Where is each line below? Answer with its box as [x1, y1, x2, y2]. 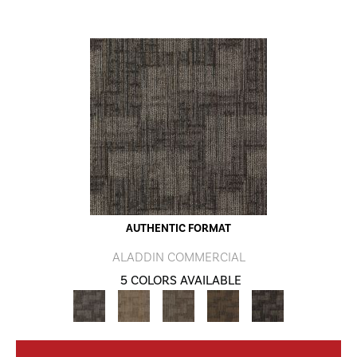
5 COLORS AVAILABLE [120, 273, 241, 288]
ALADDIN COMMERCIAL [112, 249, 245, 265]
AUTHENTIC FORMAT [126, 222, 231, 236]
